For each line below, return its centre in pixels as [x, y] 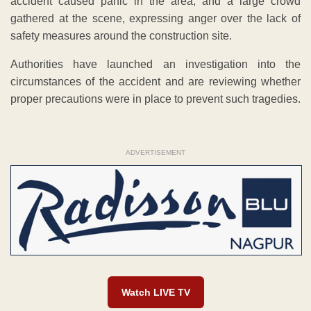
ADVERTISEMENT [155, 153]
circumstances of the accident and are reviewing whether [155, 82]
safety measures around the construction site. [121, 36]
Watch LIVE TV [155, 292]
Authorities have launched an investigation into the [155, 65]
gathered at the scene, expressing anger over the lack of [155, 19]
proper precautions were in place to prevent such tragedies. [155, 99]
